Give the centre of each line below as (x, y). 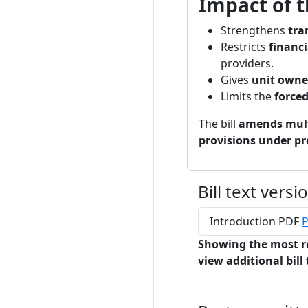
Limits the (247, 96)
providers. (247, 63)
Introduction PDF (256, 221)
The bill (219, 124)
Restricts (245, 47)
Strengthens (254, 30)
